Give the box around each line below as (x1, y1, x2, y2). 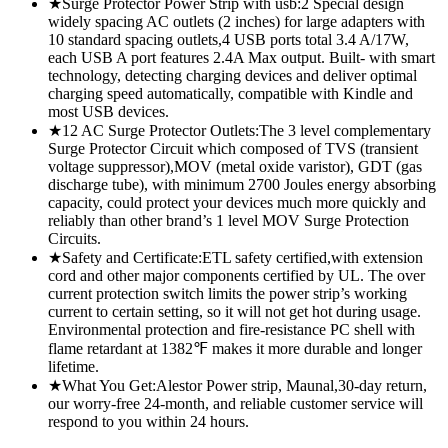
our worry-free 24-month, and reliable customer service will (48, 394, 423, 412)
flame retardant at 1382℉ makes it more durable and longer (48, 339, 422, 357)
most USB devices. (48, 102, 169, 120)
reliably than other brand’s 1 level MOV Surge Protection (48, 211, 409, 229)
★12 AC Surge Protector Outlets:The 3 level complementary (48, 121, 431, 139)
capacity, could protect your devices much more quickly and (48, 193, 426, 211)
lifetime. (48, 357, 99, 375)
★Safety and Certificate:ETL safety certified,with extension (48, 248, 423, 266)
